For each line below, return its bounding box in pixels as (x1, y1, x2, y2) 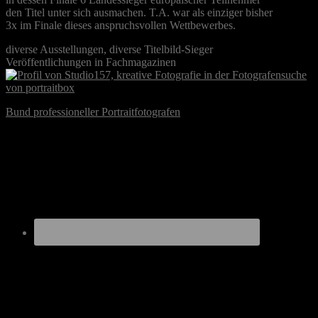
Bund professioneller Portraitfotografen (6, 106, 180, 119)
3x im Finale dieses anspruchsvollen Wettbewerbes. (6, 19, 236, 32)
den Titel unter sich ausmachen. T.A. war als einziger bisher (6, 6, 273, 19)
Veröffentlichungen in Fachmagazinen (6, 56, 176, 69)
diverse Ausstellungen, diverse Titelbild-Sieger (6, 43, 213, 56)
